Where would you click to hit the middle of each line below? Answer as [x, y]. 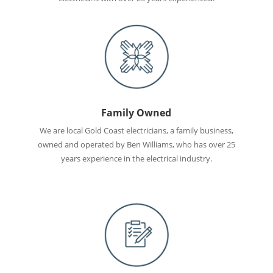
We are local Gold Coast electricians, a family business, [136, 130]
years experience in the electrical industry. [136, 158]
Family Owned [136, 112]
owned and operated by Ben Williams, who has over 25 [136, 144]
